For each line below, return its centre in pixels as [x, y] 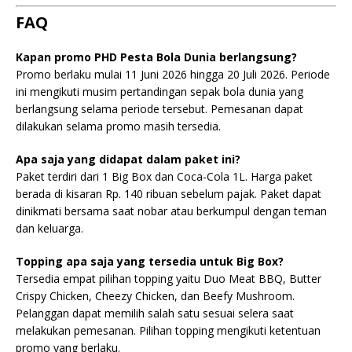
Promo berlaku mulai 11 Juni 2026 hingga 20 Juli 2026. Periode [173, 74]
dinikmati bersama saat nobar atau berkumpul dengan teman [171, 211]
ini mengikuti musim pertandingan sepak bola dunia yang [159, 92]
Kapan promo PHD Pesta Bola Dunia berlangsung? [156, 57]
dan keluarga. [49, 228]
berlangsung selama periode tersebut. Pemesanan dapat [159, 109]
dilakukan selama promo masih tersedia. [118, 126]
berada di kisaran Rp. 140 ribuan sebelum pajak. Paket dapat [169, 194]
